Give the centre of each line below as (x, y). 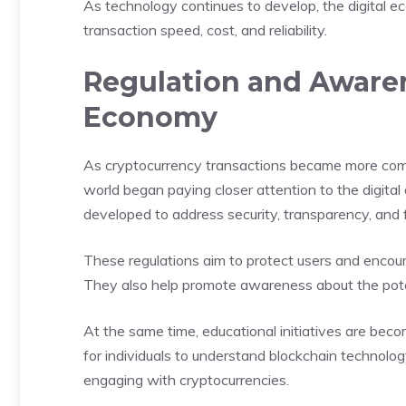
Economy (150, 117)
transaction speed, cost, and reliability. (205, 30)
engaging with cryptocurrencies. (186, 380)
